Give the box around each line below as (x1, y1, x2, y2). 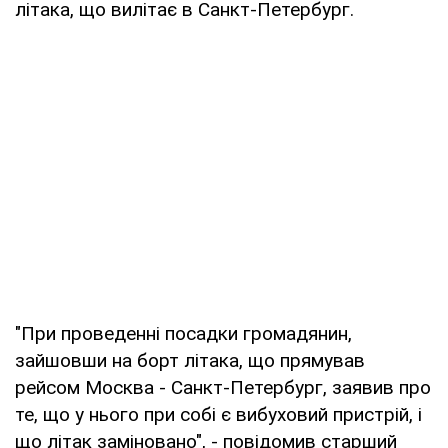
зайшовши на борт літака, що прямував (15, 348, 365, 372)
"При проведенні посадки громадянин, (15, 321, 352, 345)
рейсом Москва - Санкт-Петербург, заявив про (15, 375, 431, 399)
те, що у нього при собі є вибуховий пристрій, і (15, 402, 422, 426)
